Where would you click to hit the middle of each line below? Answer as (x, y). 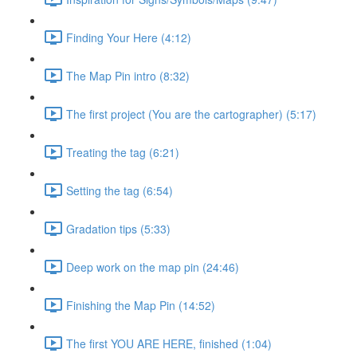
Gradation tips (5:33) (118, 228)
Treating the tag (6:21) (123, 152)
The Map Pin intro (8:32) (128, 75)
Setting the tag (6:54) (120, 190)
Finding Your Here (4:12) (129, 37)
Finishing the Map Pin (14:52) (141, 305)
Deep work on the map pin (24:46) (153, 267)
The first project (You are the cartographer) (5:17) (191, 114)
